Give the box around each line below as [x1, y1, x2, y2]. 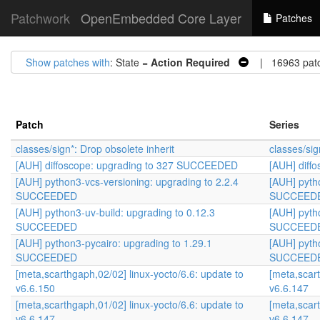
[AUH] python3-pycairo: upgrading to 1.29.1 [16, 236, 212, 250]
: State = [110, 55, 151, 69]
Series [269, 117, 299, 131]
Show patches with [26, 55, 110, 69]
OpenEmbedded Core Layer [81, 9, 241, 27]
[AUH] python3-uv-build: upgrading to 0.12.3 [16, 205, 215, 219]
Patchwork [11, 9, 70, 27]
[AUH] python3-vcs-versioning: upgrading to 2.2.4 [16, 174, 239, 189]
